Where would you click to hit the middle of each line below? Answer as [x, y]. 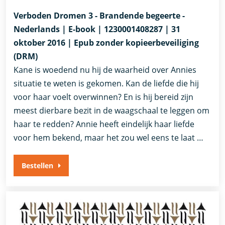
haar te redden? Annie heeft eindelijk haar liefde [104, 124]
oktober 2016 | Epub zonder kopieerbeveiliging [106, 43]
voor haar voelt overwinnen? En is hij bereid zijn [104, 97]
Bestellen [38, 166]
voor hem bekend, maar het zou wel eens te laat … [109, 138]
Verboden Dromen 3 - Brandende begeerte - [99, 16]
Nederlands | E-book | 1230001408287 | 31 [97, 29]
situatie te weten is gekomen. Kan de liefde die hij [106, 84]
